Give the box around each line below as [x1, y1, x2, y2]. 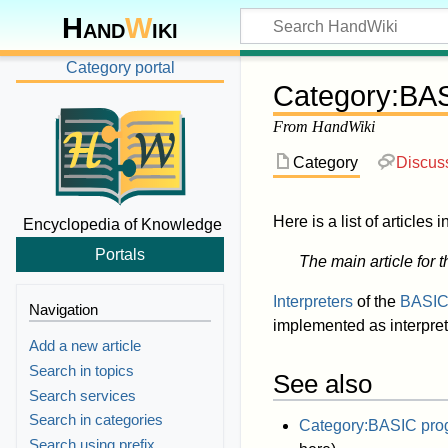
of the [353, 293, 400, 311]
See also [273, 370, 372, 399]
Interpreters [273, 293, 353, 311]
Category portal [65, 58, 175, 76]
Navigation [29, 300, 99, 318]
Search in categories [29, 411, 164, 429]
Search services [29, 386, 137, 404]
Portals [95, 245, 145, 264]
